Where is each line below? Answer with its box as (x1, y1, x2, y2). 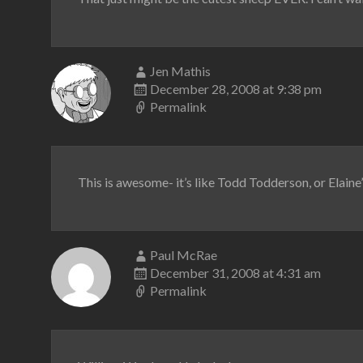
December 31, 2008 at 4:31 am (150, 265, 321, 280)
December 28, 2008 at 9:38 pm (150, 81, 322, 96)
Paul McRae (150, 247, 217, 263)
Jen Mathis (150, 63, 211, 79)
